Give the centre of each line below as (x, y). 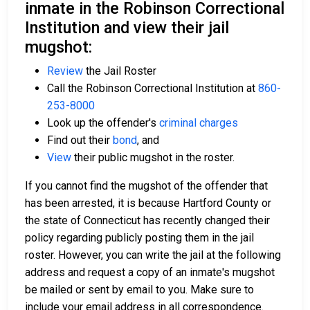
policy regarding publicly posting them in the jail (139, 238)
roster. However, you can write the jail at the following (153, 255)
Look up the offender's (103, 123)
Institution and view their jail (127, 28)
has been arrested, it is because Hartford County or (148, 203)
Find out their (80, 140)
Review (65, 71)
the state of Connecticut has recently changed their (147, 221)
